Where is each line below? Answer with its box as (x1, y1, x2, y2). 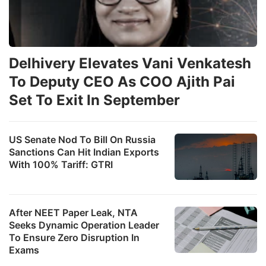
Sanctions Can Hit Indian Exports (9, 145, 159, 158)
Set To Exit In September (9, 91, 180, 109)
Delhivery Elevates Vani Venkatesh (9, 54, 251, 72)
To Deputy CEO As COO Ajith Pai (9, 72, 235, 90)
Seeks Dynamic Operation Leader (9, 218, 159, 231)
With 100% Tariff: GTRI (9, 158, 113, 170)
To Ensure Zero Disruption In (9, 231, 140, 243)
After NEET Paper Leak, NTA (9, 206, 138, 218)
